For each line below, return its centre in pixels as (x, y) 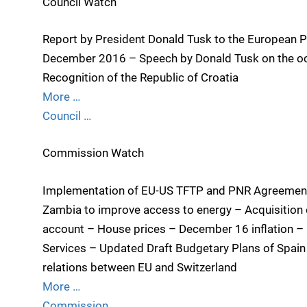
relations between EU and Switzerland (140, 267)
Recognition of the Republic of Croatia (140, 78)
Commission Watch (93, 153)
